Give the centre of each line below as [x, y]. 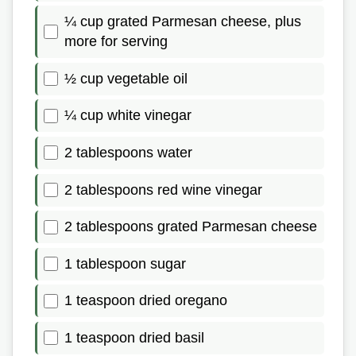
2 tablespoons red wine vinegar [163, 190]
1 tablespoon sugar [125, 263]
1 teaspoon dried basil [134, 337]
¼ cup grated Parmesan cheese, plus [183, 22]
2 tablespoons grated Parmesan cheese [191, 227]
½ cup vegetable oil [126, 78]
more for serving [116, 42]
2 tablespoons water [128, 152]
